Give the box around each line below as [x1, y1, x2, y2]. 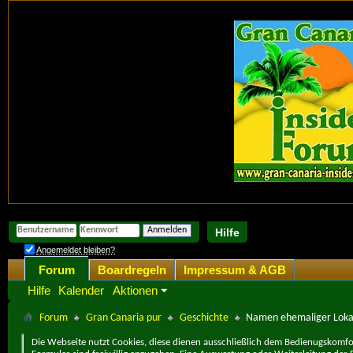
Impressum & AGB [184, 262, 286, 277]
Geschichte [180, 311, 229, 324]
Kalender [58, 283, 104, 297]
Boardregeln [98, 262, 166, 277]
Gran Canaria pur [86, 311, 162, 324]
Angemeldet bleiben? [36, 244, 115, 255]
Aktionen [113, 283, 158, 297]
